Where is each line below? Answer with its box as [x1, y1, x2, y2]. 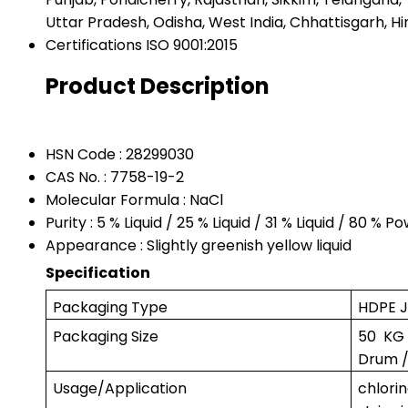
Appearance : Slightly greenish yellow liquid [46, 234, 352, 256]
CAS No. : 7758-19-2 [46, 166, 184, 188]
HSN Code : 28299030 [46, 143, 194, 165]
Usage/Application [53, 377, 188, 399]
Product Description [46, 70, 270, 101]
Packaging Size [53, 325, 159, 347]
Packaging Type [53, 296, 168, 318]
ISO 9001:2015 [146, 34, 238, 56]
